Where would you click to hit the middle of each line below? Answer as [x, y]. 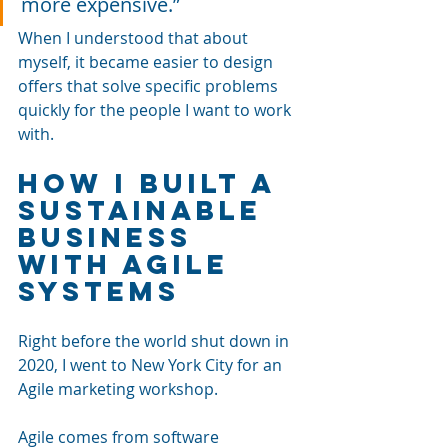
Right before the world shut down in [155, 340]
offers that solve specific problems [150, 85]
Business [111, 236]
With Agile [129, 263]
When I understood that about [135, 37]
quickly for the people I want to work [156, 109]
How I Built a [152, 182]
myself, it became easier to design [147, 61]
